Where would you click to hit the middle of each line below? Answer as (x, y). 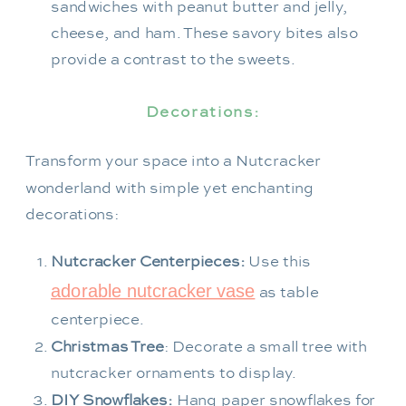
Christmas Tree (107, 346)
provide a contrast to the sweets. (173, 59)
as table (287, 292)
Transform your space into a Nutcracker (174, 161)
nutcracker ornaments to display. (174, 373)
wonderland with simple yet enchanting (169, 188)
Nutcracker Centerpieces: (148, 261)
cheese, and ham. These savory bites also (204, 33)
